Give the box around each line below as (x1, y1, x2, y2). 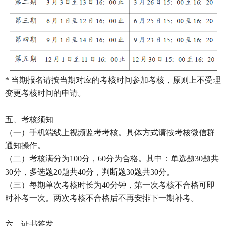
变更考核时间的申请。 (5, 88, 86, 97)
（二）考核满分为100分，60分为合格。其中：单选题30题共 (5, 154, 219, 163)
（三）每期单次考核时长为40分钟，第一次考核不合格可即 (5, 180, 215, 189)
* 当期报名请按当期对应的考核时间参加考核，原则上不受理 (5, 75, 221, 84)
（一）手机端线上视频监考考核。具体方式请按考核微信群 (5, 128, 215, 137)
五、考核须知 (5, 115, 53, 124)
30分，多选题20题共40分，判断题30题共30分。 (5, 167, 175, 176)
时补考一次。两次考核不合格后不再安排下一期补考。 (5, 193, 199, 202)
